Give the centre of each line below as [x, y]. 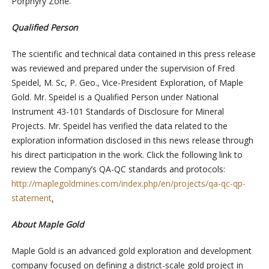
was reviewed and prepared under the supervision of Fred [123, 68]
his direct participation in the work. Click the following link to [127, 155]
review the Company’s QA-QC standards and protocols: [118, 169]
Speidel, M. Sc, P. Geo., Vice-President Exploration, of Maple [127, 83]
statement [31, 198]
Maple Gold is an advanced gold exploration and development [131, 251]
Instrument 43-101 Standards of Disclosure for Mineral [117, 111]
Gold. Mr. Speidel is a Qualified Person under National [115, 97]
